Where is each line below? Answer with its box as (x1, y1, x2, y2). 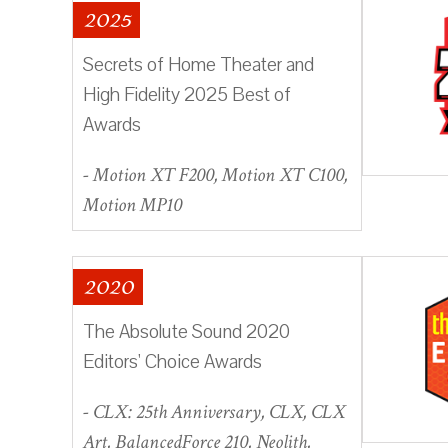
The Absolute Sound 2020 (83, 318, 290, 345)
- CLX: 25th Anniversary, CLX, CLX (83, 398, 345, 425)
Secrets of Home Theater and (83, 51, 314, 78)
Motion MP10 (83, 191, 182, 218)
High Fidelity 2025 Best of (83, 81, 291, 108)
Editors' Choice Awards (83, 348, 262, 375)
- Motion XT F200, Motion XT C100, (83, 161, 348, 188)
